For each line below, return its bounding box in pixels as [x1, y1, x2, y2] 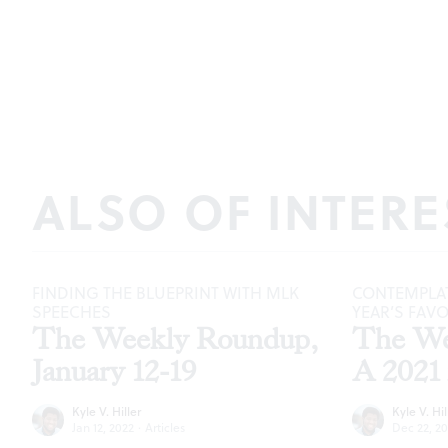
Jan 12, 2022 [72, 418, 134, 436]
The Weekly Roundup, [32, 320, 318, 358]
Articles [145, 418, 185, 436]
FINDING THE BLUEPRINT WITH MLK [32, 281, 299, 304]
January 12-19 [32, 352, 196, 390]
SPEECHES [32, 300, 111, 323]
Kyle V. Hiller [72, 402, 141, 420]
